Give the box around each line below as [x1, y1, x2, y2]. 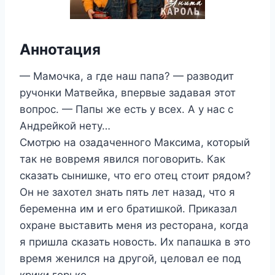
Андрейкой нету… [20, 120, 110, 132]
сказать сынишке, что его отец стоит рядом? [20, 169, 251, 182]
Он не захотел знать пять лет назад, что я [20, 186, 235, 198]
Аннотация [20, 41, 101, 58]
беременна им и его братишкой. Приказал [20, 203, 237, 215]
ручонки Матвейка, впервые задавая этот [20, 87, 236, 99]
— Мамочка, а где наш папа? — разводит [20, 70, 234, 82]
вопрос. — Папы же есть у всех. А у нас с [20, 103, 233, 115]
